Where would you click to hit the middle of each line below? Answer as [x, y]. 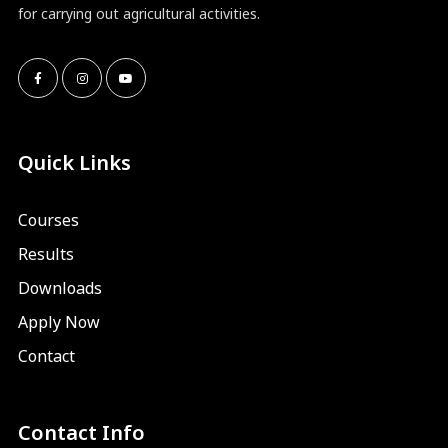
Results [46, 253]
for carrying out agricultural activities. [139, 13]
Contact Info [81, 432]
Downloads [60, 287]
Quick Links [74, 162]
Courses [48, 219]
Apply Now [59, 321]
